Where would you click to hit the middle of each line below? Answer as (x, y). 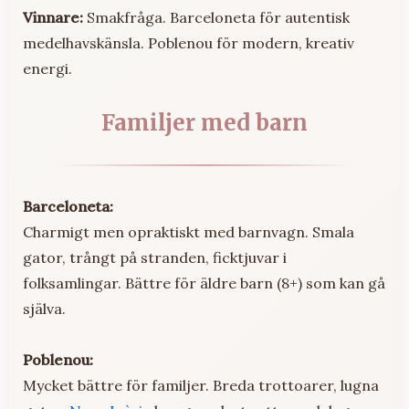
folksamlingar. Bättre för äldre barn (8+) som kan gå (204, 283)
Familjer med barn (204, 122)
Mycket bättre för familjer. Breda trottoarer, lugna (201, 385)
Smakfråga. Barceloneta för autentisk (216, 17)
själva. (44, 308)
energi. (47, 68)
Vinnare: (53, 17)
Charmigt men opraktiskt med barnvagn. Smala (189, 231)
